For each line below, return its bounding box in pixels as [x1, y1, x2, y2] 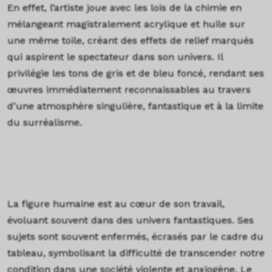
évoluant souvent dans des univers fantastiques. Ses [7, 214, 254, 226]
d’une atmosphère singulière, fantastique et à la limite [7, 100, 263, 112]
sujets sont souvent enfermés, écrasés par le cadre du [7, 230, 263, 242]
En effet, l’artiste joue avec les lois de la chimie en [7, 1, 242, 13]
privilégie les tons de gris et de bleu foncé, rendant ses [7, 67, 264, 79]
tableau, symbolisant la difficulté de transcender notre [7, 246, 265, 259]
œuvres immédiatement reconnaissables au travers [7, 83, 251, 95]
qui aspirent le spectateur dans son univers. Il [7, 50, 223, 63]
